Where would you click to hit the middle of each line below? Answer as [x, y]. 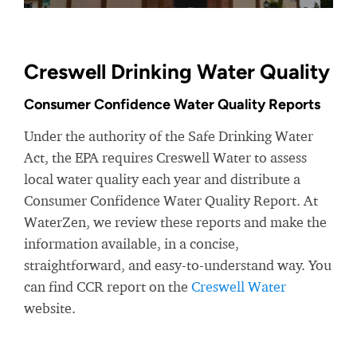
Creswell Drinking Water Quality [177, 72]
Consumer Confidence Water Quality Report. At [171, 201]
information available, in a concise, [131, 244]
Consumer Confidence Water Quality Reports [172, 105]
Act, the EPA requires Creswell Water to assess [165, 158]
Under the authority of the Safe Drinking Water [169, 136]
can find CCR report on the [108, 287]
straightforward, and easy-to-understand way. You [178, 265]
